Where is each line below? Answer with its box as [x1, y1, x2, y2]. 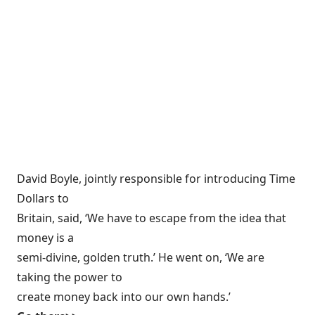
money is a [17, 230, 74, 245]
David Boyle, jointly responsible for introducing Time [17, 171, 295, 186]
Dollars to [17, 191, 69, 206]
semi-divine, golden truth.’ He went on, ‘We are [17, 250, 264, 265]
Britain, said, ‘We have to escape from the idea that [17, 210, 286, 226]
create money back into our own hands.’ [17, 289, 231, 304]
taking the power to [17, 269, 122, 285]
